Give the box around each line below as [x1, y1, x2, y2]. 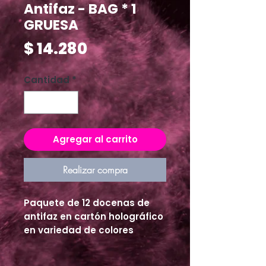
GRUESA [24, 15, 78, 35]
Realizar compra [62, 163, 128, 176]
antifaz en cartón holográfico [24, 210, 163, 223]
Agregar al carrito [52, 132, 138, 145]
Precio [87, 37, 138, 59]
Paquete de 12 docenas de [24, 196, 150, 209]
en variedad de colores [24, 223, 134, 236]
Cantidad [24, 74, 69, 87]
